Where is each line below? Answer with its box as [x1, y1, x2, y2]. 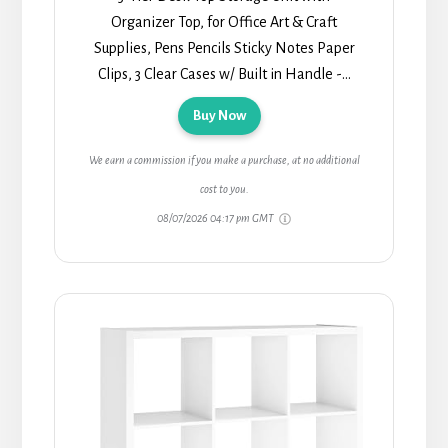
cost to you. [199, 183, 249, 196]
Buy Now [192, 108, 246, 124]
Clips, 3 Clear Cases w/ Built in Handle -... [97, 66, 351, 83]
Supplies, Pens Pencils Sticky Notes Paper [93, 40, 355, 57]
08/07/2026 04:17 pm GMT [157, 212, 276, 225]
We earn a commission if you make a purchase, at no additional [88, 154, 360, 167]
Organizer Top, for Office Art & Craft [111, 14, 337, 31]
